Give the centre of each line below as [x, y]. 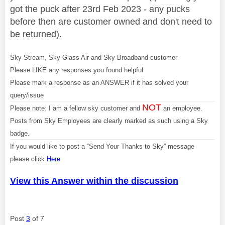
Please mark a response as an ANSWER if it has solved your [99, 82]
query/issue [27, 95]
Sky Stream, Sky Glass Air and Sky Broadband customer [94, 57]
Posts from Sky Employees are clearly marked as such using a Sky [109, 121]
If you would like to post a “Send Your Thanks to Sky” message [102, 146]
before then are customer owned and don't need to [111, 21]
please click [28, 159]
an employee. [182, 108]
